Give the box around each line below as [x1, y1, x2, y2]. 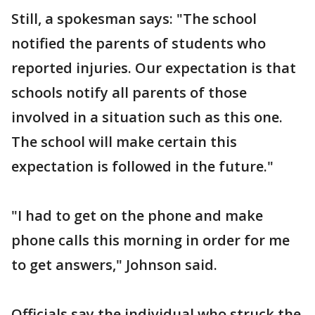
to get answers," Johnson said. [11, 255, 217, 274]
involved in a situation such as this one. [11, 108, 283, 127]
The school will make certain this [11, 132, 237, 151]
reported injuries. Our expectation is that [11, 58, 296, 77]
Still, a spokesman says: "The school [11, 9, 257, 28]
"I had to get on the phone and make [11, 206, 263, 225]
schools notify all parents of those [11, 83, 247, 102]
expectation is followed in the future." [11, 157, 274, 176]
